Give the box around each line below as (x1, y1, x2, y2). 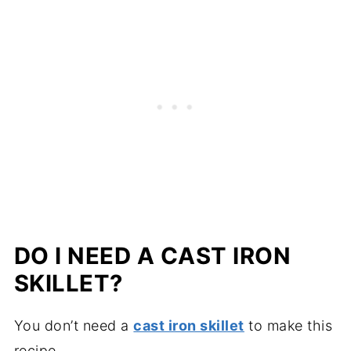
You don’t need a (13, 317, 134, 334)
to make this (244, 317, 333, 334)
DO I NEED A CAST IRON (13, 241, 291, 270)
